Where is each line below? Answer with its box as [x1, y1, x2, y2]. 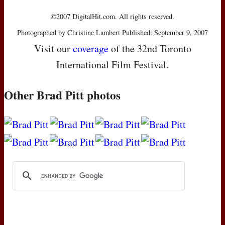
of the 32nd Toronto [108, 41, 191, 55]
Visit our [34, 41, 73, 55]
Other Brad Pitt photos [4, 86, 121, 103]
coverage [72, 41, 108, 55]
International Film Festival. [56, 57, 169, 71]
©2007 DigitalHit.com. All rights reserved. [51, 11, 174, 21]
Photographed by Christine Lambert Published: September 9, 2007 [17, 27, 208, 37]
